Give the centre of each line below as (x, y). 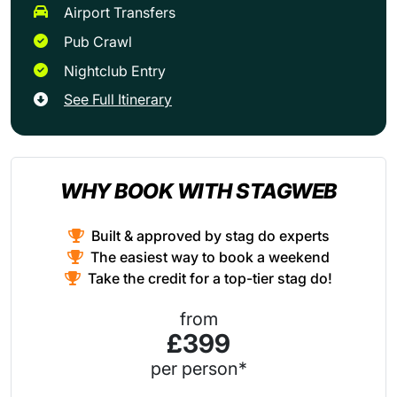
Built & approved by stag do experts (210, 235)
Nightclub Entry (120, 70)
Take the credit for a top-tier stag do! (210, 278)
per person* (198, 368)
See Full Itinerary (122, 100)
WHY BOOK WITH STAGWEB (198, 191)
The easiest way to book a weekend (210, 257)
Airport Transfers (125, 13)
